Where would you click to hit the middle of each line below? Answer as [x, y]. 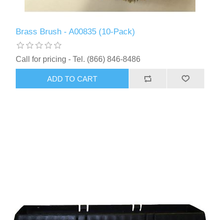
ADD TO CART [72, 79]
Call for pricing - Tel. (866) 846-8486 [78, 59]
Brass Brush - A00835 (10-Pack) [76, 32]
